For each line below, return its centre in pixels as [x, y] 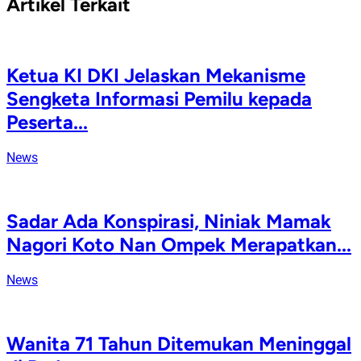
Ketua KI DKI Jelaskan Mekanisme [156, 76]
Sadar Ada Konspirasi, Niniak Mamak [169, 221]
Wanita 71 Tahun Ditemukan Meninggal [179, 343]
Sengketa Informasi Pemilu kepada [159, 99]
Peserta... [47, 122]
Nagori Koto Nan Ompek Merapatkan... [179, 244]
